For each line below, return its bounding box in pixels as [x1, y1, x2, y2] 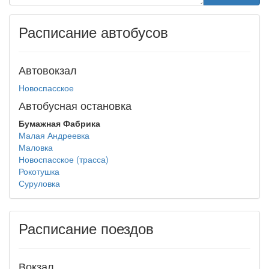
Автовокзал [19, 62, 77, 77]
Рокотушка [19, 165, 59, 177]
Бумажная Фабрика [19, 117, 100, 129]
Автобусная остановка [19, 97, 131, 113]
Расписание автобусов [19, 21, 168, 42]
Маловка [19, 141, 53, 153]
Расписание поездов [19, 217, 154, 238]
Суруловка [19, 177, 60, 189]
